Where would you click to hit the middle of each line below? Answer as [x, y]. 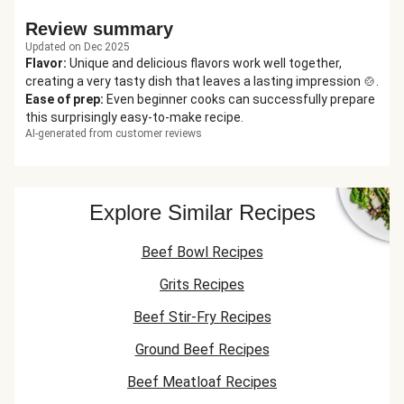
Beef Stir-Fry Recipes [202, 317]
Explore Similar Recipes [202, 212]
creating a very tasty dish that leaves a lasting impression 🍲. [202, 81]
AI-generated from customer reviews [114, 133]
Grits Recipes [202, 285]
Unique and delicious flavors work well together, [206, 63]
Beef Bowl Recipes [202, 252]
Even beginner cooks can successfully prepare [241, 99]
